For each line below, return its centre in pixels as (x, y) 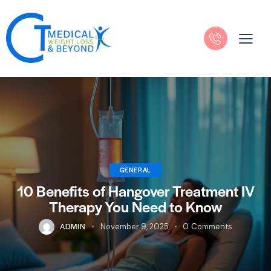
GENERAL (135, 170)
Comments (211, 227)
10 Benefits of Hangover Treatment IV (135, 191)
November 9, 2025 (134, 227)
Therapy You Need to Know (135, 207)
